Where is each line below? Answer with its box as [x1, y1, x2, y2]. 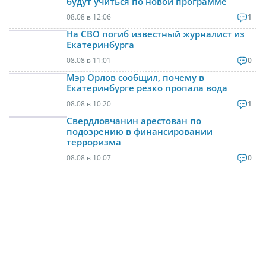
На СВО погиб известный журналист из [66, 27, 245, 40]
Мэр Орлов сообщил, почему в [66, 71, 204, 83]
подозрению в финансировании [66, 125, 213, 137]
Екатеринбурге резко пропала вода [66, 81, 227, 94]
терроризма [66, 135, 121, 148]
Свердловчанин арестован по [66, 114, 201, 126]
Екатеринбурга [66, 38, 134, 50]
